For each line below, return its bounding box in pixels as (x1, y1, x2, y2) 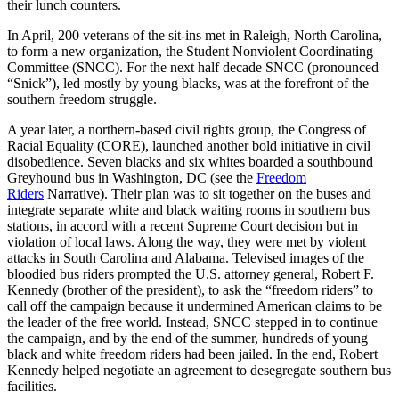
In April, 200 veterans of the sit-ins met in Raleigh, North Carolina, (7, 28, 382, 44)
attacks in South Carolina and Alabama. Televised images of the (7, 250, 364, 266)
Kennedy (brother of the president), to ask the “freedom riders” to (7, 282, 373, 298)
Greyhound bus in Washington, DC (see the (7, 170, 256, 186)
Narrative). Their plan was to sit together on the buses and (44, 186, 371, 202)
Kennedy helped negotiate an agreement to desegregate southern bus (7, 362, 391, 379)
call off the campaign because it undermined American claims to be (7, 298, 382, 314)
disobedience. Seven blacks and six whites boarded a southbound (7, 154, 373, 170)
